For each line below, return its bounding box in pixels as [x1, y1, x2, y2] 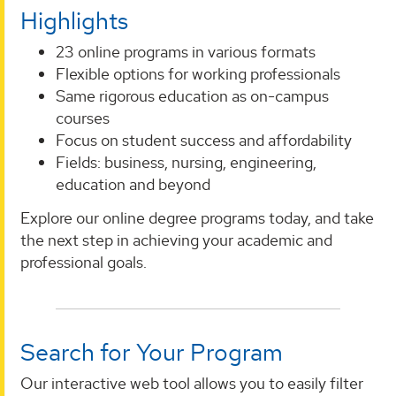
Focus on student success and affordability [56, 130, 352, 151]
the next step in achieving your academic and [20, 229, 332, 250]
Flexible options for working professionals [56, 64, 340, 85]
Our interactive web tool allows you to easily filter [20, 372, 363, 393]
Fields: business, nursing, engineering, [56, 152, 316, 173]
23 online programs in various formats [56, 42, 316, 63]
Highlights [20, 5, 128, 37]
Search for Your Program [20, 336, 283, 368]
